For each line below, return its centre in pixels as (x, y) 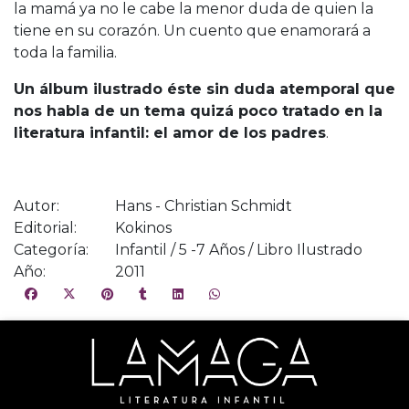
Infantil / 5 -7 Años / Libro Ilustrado (239, 249)
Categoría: (51, 249)
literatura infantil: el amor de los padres (170, 132)
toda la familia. (65, 52)
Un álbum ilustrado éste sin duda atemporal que (204, 89)
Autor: (37, 205)
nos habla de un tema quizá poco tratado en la (198, 110)
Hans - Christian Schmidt (204, 205)
